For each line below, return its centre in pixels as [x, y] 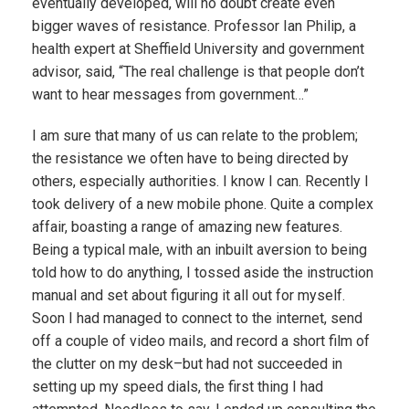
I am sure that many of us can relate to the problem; [195, 136]
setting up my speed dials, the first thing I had [178, 387]
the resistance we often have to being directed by [190, 158]
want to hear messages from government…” [170, 94]
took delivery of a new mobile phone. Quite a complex [203, 204]
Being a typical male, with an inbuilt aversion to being [199, 250]
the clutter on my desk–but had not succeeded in [187, 364]
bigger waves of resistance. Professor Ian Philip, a [194, 26]
